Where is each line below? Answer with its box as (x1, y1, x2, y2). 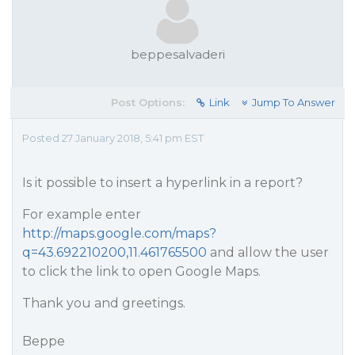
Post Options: (111, 96, 185, 109)
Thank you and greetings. (22, 296, 185, 311)
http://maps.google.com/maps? (22, 226, 216, 241)
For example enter (22, 207, 141, 222)
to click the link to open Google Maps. (22, 264, 261, 279)
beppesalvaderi (130, 47, 225, 62)
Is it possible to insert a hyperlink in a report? (22, 175, 303, 190)
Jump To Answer (252, 96, 335, 109)
